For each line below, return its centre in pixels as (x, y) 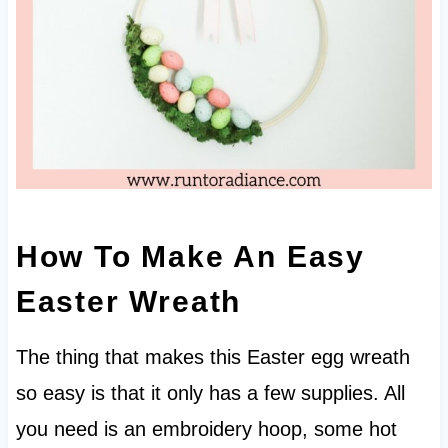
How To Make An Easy (190, 256)
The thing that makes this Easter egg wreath (212, 356)
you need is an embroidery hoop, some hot (206, 428)
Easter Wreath (128, 301)
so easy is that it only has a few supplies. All (210, 392)
